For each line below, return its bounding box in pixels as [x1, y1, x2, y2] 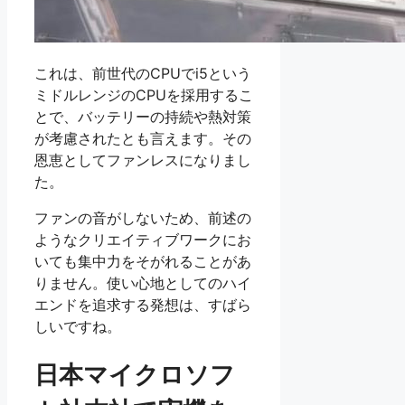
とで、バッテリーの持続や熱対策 [34, 107, 251, 126]
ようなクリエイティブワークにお [34, 230, 251, 249]
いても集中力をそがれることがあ [34, 251, 251, 270]
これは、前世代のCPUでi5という [34, 63, 251, 82]
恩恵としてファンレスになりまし [34, 150, 251, 169]
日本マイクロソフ [34, 360, 235, 391]
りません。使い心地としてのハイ [34, 273, 251, 292]
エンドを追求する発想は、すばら [34, 295, 251, 314]
